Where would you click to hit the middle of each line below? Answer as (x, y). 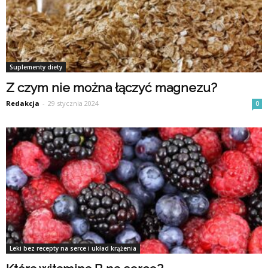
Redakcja (23, 103)
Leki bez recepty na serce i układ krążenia (73, 249)
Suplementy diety (36, 67)
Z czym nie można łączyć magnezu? (112, 88)
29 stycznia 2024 (73, 103)
